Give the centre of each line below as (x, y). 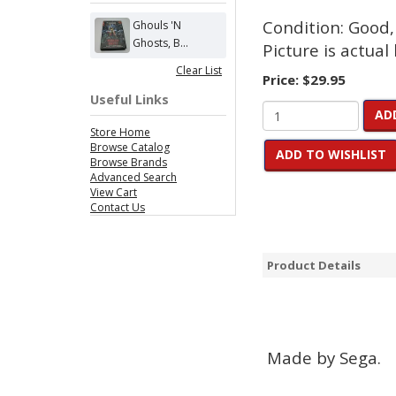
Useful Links (129, 99)
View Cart (114, 192)
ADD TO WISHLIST (331, 154)
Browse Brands (129, 162)
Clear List (199, 70)
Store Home (120, 132)
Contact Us (118, 207)
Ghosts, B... (161, 43)
